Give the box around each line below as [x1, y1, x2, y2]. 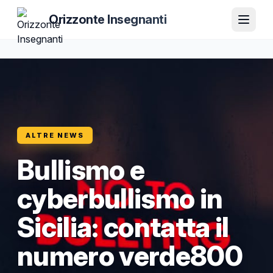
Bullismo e [17, 154, 145, 186]
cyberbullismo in [17, 182, 223, 215]
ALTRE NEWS [26, 131, 84, 140]
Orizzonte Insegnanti [49, 12, 166, 27]
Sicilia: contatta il [17, 211, 229, 244]
